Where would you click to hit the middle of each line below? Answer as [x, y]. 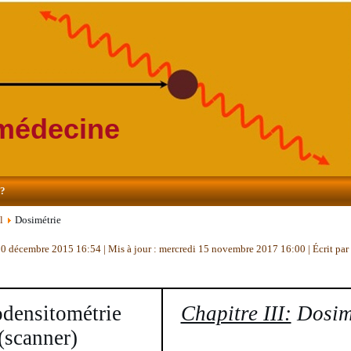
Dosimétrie [38, 220]
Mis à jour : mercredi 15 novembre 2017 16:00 [207, 249]
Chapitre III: [236, 313]
